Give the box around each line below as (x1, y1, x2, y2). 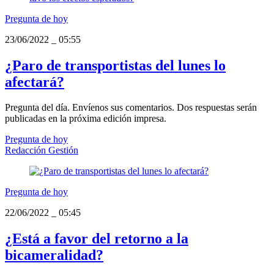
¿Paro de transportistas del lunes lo (5, 57, 226, 73)
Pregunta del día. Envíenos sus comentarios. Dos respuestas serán (5, 102, 257, 113)
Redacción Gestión (5, 145, 78, 156)
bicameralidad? (5, 247, 103, 264)
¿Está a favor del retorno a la (5, 231, 188, 247)
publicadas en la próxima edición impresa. (5, 113, 166, 124)
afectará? (5, 73, 64, 90)
